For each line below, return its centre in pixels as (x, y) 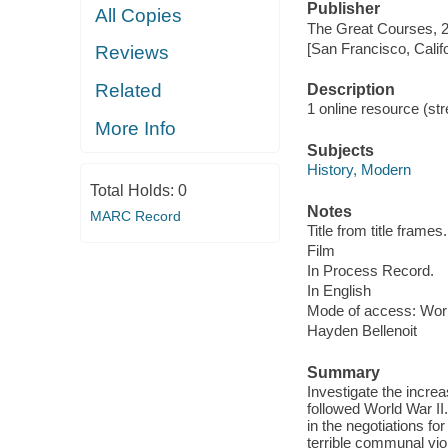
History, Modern (358, 170)
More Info (136, 128)
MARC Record (135, 215)
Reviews (132, 53)
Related (129, 90)
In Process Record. (370, 271)
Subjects (340, 150)
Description (350, 89)
